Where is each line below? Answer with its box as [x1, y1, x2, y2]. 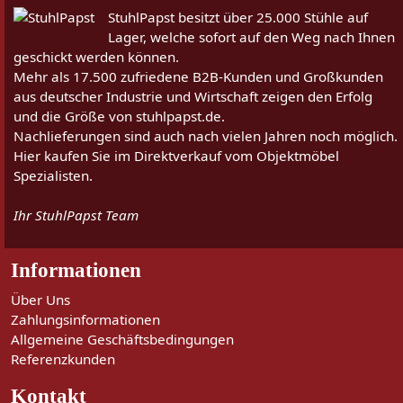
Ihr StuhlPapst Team [13, 206, 139, 225]
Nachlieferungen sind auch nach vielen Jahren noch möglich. [13, 127, 398, 146]
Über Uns [11, 291, 70, 309]
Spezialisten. [13, 166, 93, 185]
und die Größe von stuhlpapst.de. [13, 107, 225, 126]
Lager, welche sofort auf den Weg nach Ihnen [108, 28, 395, 47]
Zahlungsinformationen [11, 310, 160, 329]
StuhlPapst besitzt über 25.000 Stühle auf [108, 8, 368, 27]
